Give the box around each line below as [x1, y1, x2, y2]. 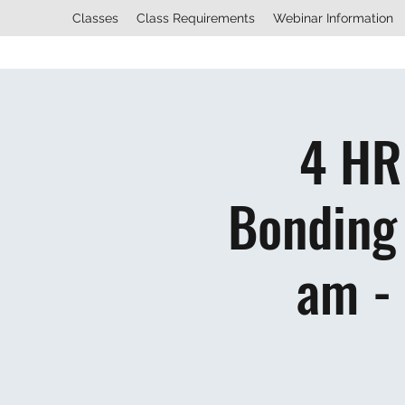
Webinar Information [273, 11, 393, 25]
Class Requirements [137, 11, 255, 25]
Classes [72, 11, 118, 25]
